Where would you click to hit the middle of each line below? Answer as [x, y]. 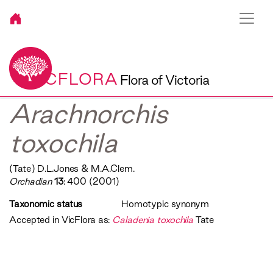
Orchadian [31, 182]
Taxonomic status [46, 204]
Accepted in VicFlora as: [60, 220]
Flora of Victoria [165, 80]
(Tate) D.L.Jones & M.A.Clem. [72, 169]
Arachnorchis [88, 114]
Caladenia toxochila [154, 220]
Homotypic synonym [165, 204]
